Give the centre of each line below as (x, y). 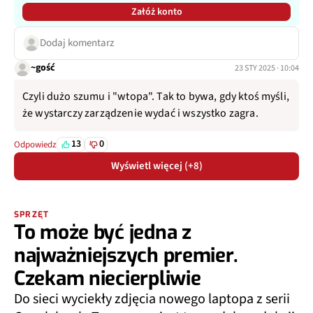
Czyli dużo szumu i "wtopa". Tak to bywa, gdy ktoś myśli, (156, 96)
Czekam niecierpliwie (108, 278)
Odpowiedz (35, 144)
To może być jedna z (103, 232)
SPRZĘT (32, 214)
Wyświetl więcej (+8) (156, 166)
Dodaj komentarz (77, 43)
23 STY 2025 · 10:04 (267, 68)
